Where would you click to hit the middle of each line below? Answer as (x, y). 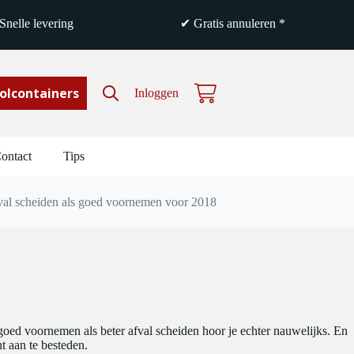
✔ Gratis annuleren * (233, 23)
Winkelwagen (228, 99)
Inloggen (156, 93)
